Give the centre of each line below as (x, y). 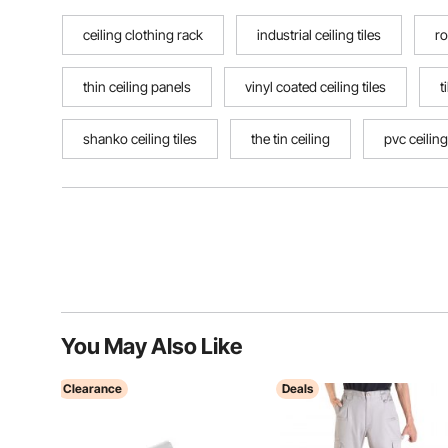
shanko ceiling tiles (140, 138)
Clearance (92, 388)
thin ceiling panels (137, 86)
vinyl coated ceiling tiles (315, 86)
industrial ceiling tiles (319, 34)
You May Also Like (151, 346)
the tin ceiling (290, 138)
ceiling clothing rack (143, 34)
